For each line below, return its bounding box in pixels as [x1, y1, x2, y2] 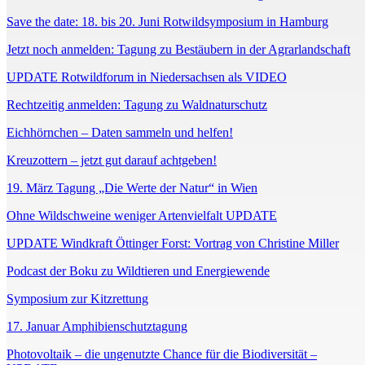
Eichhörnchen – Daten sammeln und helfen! [7, 125, 233, 140]
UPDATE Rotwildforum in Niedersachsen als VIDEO [7, 70, 287, 85]
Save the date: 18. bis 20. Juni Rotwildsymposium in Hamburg [7, 15, 328, 29]
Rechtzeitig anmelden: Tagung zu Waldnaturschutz [7, 98, 267, 112]
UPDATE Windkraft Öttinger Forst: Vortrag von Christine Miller [7, 236, 339, 251]
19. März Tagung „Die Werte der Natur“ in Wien [7, 181, 257, 196]
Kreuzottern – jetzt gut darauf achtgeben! [7, 153, 217, 168]
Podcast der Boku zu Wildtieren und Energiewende [7, 264, 270, 279]
